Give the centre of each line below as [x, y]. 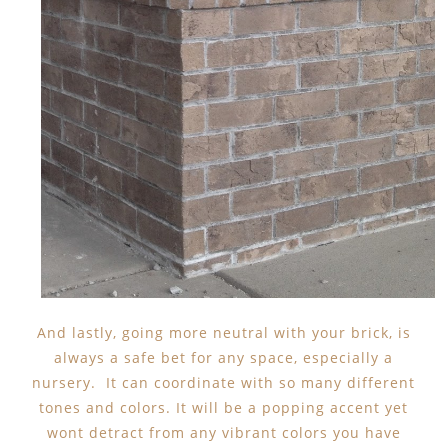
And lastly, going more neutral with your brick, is [223, 332]
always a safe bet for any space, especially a [224, 357]
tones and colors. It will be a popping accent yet [224, 407]
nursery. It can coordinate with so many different [224, 382]
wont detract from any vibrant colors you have [223, 432]
